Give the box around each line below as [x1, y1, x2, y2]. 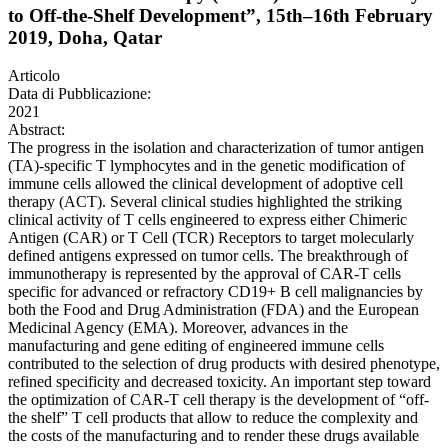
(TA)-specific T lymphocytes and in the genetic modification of [8, 157, 405, 175]
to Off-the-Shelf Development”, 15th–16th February [8, 4, 433, 26]
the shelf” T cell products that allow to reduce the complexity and [8, 409, 418, 427]
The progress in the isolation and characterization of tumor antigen [8, 139, 424, 157]
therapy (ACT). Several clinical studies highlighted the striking [8, 193, 402, 211]
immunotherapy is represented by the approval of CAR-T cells [8, 265, 401, 283]
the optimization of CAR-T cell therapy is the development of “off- [8, 391, 429, 409]
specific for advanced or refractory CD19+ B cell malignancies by [8, 283, 423, 301]
